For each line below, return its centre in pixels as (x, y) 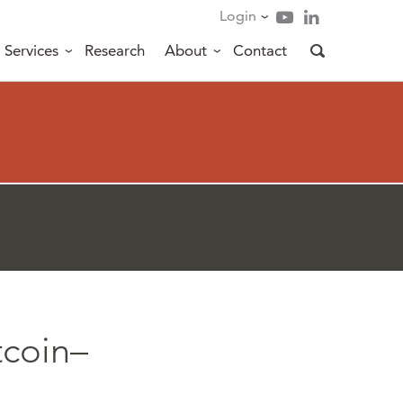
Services (31, 50)
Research (115, 50)
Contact (260, 50)
